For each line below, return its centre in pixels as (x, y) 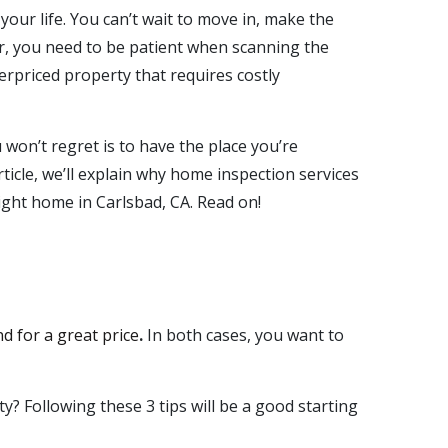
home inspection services (264, 174)
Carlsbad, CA (143, 202)
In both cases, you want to (245, 335)
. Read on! (225, 202)
